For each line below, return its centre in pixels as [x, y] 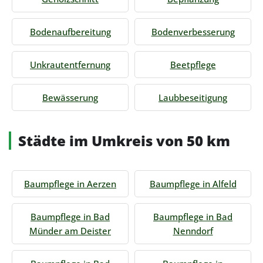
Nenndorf [193, 231]
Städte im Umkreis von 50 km [124, 141]
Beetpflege [193, 65]
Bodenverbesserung [193, 32]
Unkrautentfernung [70, 65]
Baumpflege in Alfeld [193, 184]
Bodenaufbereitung [70, 32]
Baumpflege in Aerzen [70, 184]
